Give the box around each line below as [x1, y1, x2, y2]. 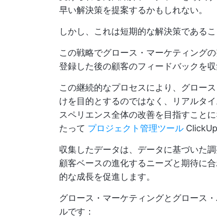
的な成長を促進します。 [59, 171, 155, 182]
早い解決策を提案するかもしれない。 [59, 5, 207, 15]
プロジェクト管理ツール [88, 123, 184, 133]
